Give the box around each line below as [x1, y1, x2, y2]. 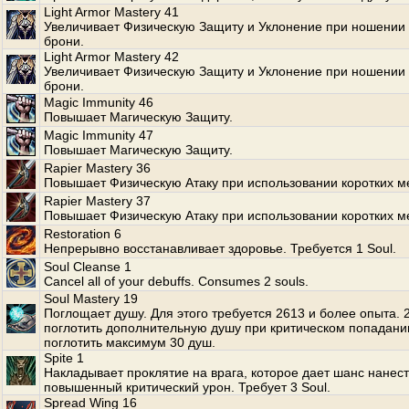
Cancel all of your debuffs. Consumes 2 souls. [44, 274, 309, 288]
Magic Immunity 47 [44, 128, 153, 142]
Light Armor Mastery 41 [44, 5, 179, 19]
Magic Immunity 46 [44, 95, 153, 110]
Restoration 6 [44, 226, 121, 241]
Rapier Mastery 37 [44, 194, 151, 208]
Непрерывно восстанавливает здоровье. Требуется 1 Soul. [44, 241, 396, 256]
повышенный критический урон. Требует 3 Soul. [44, 380, 330, 394]
